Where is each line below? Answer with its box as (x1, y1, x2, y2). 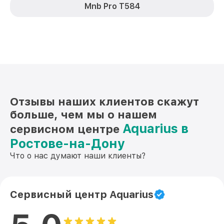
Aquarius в (122, 121, 188, 136)
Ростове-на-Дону (10, 136, 125, 151)
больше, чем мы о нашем (10, 108, 157, 121)
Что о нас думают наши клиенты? (10, 151, 145, 160)
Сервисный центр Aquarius (10, 188, 153, 200)
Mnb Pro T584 (84, 1, 140, 11)
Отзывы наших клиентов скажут (10, 95, 199, 108)
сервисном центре (10, 122, 122, 135)
